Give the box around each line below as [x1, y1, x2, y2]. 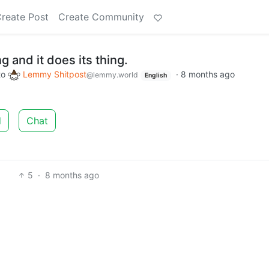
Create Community [58, 11, 144, 23]
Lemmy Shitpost [23, 69, 86, 79]
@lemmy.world [86, 70, 138, 79]
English [144, 71, 167, 79]
